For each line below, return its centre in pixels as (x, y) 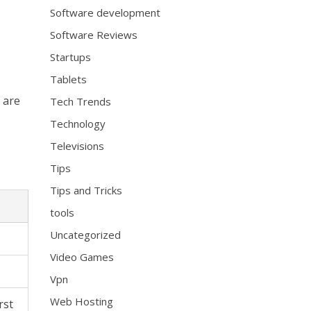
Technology (78, 124)
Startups (71, 57)
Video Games (82, 257)
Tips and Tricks (86, 190)
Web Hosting (82, 301)
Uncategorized (86, 235)
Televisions (77, 146)
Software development (106, 12)
